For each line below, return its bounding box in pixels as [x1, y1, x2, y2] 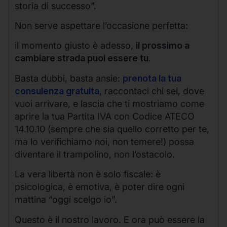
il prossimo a [136, 40, 190, 51]
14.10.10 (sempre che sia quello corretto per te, [15, 123, 209, 134]
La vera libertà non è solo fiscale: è [15, 169, 161, 180]
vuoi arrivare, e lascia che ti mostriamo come [15, 98, 204, 109]
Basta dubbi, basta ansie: [15, 72, 123, 84]
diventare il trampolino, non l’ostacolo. [15, 148, 175, 160]
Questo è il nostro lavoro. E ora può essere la [15, 214, 205, 225]
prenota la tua [123, 72, 181, 84]
